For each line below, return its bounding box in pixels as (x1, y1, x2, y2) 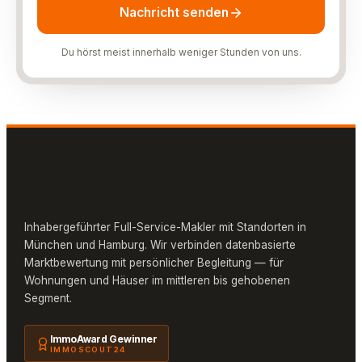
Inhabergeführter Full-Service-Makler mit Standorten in (24, 220, 306, 234)
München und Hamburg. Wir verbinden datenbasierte (24, 238, 296, 251)
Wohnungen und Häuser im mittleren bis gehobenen (24, 273, 290, 287)
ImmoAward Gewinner (50, 332, 158, 345)
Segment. (24, 291, 72, 305)
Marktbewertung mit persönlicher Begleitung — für (24, 255, 284, 269)
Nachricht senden (119, 4, 229, 20)
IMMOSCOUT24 (50, 344, 126, 354)
